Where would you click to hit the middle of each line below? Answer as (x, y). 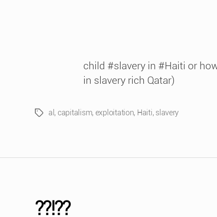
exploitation (115, 113)
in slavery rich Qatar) (129, 80)
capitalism (75, 113)
